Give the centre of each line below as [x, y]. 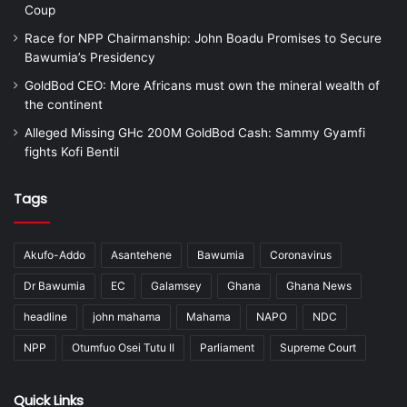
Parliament [227, 347]
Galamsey [176, 285]
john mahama [127, 316]
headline [45, 316]
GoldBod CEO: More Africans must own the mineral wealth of [202, 85]
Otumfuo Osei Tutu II [123, 347]
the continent [64, 104]
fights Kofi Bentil [72, 151]
